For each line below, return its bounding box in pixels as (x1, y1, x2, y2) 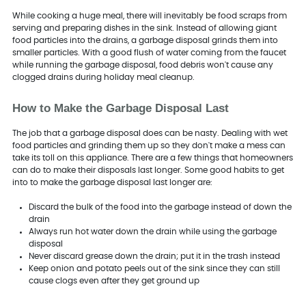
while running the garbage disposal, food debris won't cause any (12, 60, 273, 69)
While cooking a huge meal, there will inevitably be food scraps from (12, 11, 287, 20)
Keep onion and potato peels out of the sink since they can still (28, 264, 280, 273)
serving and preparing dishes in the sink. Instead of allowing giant (12, 23, 277, 32)
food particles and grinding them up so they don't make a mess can (12, 141, 286, 150)
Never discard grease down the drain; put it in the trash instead (28, 251, 280, 260)
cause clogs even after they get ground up (28, 276, 199, 285)
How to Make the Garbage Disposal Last (12, 101, 229, 115)
